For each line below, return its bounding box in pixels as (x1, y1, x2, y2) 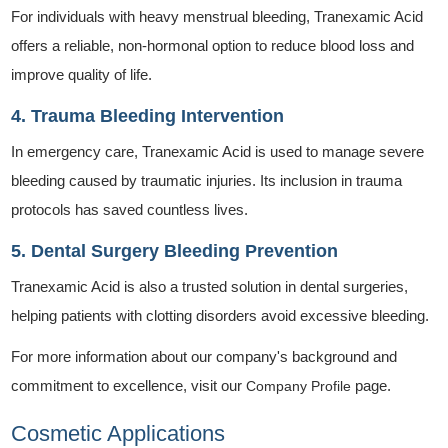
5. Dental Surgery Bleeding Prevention (11, 240, 339, 261)
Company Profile (246, 377, 352, 394)
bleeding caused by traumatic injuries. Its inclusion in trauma (11, 171, 403, 189)
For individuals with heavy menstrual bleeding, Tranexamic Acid (11, 7, 424, 25)
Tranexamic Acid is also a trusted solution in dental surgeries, (11, 277, 409, 295)
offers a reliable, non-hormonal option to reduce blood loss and (11, 36, 415, 54)
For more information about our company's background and (11, 347, 398, 365)
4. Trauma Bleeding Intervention (11, 105, 285, 126)
